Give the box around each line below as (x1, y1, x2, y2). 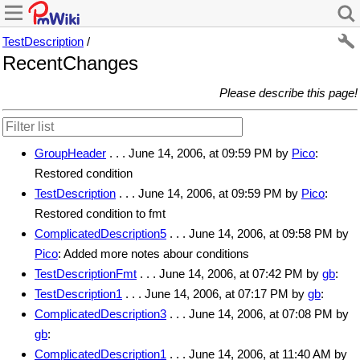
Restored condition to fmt (35, 206, 166, 220)
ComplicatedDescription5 (35, 226, 166, 240)
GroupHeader (35, 145, 106, 160)
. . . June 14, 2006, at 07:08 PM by (166, 306, 349, 321)
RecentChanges (2, 52, 138, 74)
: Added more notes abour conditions (58, 246, 249, 260)
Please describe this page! (219, 86, 358, 100)
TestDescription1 (35, 286, 122, 301)
